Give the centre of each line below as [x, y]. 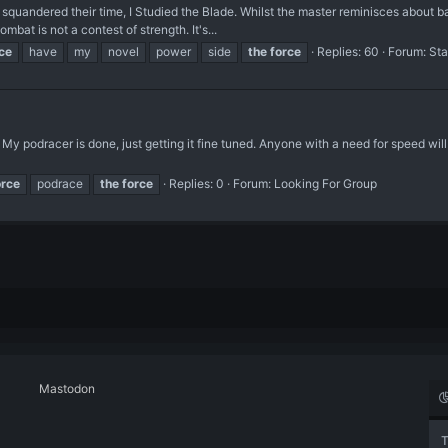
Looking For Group [325, 184]
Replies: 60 [348, 51]
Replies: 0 [196, 184]
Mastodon [67, 388]
